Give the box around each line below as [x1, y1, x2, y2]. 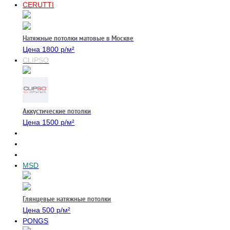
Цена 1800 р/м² [23, 45, 75, 53]
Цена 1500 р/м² [23, 118, 75, 126]
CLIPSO [23, 56, 49, 64]
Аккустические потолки [23, 107, 91, 116]
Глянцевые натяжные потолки [23, 195, 111, 203]
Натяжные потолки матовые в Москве [23, 34, 134, 43]
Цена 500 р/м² [23, 206, 71, 214]
